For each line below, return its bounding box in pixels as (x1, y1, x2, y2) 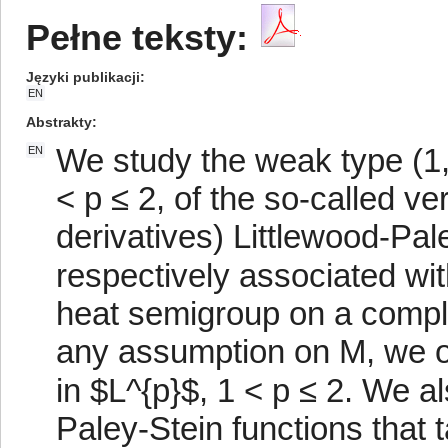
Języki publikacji (26, 69, 140, 85)
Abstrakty (26, 114, 92, 130)
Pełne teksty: (26, 18, 248, 58)
